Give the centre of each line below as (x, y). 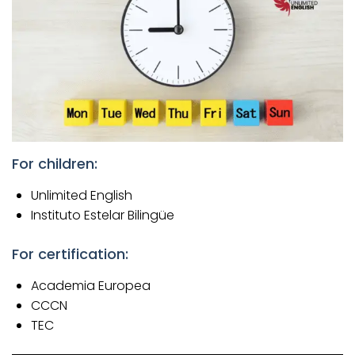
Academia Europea (91, 286)
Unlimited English (82, 196)
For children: (55, 164)
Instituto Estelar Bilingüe (103, 216)
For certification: (70, 254)
